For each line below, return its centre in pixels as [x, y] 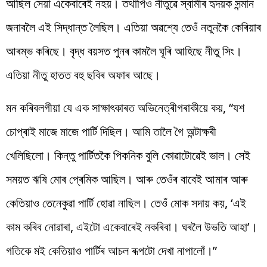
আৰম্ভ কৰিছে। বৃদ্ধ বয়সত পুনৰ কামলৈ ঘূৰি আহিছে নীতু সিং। [124, 51]
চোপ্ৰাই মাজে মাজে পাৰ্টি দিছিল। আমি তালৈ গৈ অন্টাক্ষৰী [111, 131]
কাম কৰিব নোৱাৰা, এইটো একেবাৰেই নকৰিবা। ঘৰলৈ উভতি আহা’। [132, 226]
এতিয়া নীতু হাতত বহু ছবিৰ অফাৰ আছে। [83, 74]
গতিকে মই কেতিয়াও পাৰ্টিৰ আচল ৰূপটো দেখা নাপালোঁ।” [111, 250]
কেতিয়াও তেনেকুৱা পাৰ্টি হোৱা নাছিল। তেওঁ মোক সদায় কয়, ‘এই [126, 203]
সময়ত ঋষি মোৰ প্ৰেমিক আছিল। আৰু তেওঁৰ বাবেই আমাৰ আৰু [127, 179]
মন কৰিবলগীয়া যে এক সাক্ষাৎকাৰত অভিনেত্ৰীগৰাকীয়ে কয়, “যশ [125, 107]
